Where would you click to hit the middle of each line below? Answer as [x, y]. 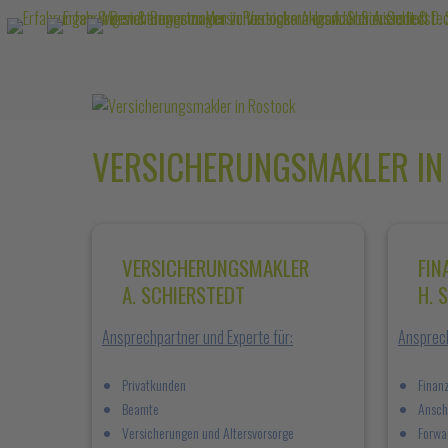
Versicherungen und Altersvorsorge [208, 432]
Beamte [140, 408]
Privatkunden [154, 384]
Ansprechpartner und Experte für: [197, 337]
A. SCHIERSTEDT [183, 294]
